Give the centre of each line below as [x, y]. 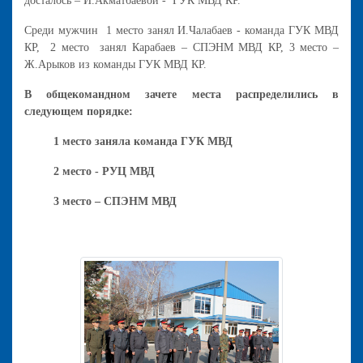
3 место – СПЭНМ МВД [104, 201]
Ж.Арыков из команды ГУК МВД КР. [115, 64]
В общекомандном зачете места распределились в [181, 94]
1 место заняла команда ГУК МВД [132, 141]
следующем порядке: [79, 111]
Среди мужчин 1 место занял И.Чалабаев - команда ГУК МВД [181, 30]
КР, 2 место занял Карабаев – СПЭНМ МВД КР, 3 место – [181, 47]
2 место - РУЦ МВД [91, 171]
